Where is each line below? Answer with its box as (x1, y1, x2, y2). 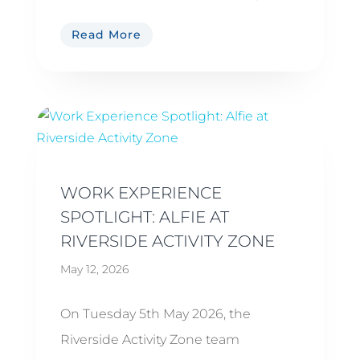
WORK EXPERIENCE (59, 183, 222, 203)
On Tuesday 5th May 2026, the (59, 306, 251, 322)
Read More (71, 27, 141, 43)
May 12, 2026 (59, 262, 129, 277)
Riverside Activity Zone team (59, 332, 239, 348)
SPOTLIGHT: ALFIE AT (59, 207, 229, 227)
